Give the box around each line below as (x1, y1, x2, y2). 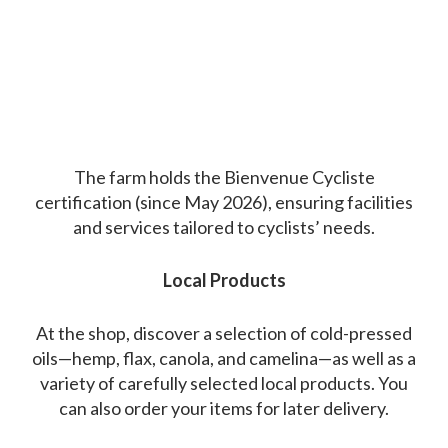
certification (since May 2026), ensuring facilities (35, 191, 413, 214)
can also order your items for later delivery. (59, 397, 389, 420)
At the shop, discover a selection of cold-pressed (36, 322, 412, 345)
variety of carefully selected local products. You (40, 372, 408, 395)
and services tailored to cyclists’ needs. (73, 216, 375, 239)
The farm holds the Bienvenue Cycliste (73, 166, 375, 189)
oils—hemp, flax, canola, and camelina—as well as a (32, 347, 416, 370)
